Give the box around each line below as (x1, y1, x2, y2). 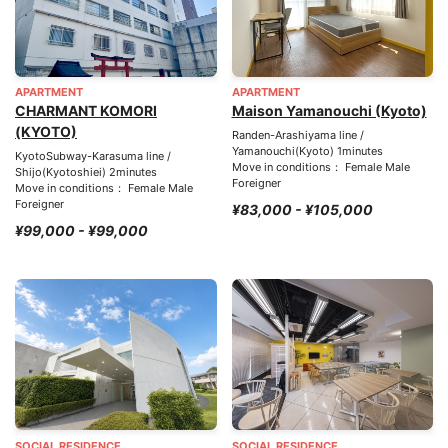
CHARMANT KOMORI (15, 102, 157, 120)
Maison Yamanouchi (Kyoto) (231, 102, 427, 120)
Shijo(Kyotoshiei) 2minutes (15, 164, 157, 179)
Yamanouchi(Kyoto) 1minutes (231, 143, 383, 158)
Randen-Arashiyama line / (231, 127, 364, 142)
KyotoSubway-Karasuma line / (15, 148, 171, 163)
